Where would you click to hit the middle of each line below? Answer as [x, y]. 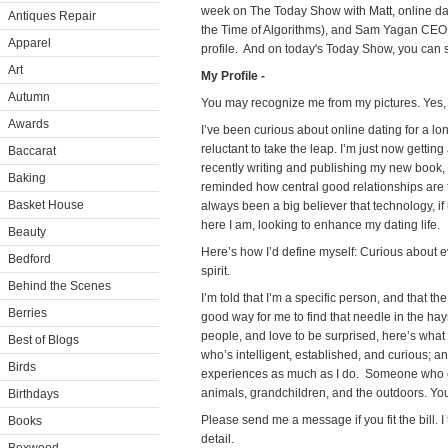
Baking [27, 178]
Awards [28, 124]
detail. [217, 439]
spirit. [215, 271]
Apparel [29, 43]
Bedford [29, 259]
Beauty [27, 232]
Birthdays [33, 394]
